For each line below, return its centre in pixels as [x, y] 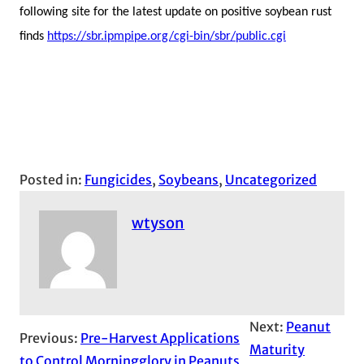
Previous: [50, 338]
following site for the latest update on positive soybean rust [175, 12]
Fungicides [118, 179]
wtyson [158, 223]
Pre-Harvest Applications [160, 338]
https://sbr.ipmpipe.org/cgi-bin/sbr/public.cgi [167, 36]
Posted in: [52, 179]
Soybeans [188, 179]
